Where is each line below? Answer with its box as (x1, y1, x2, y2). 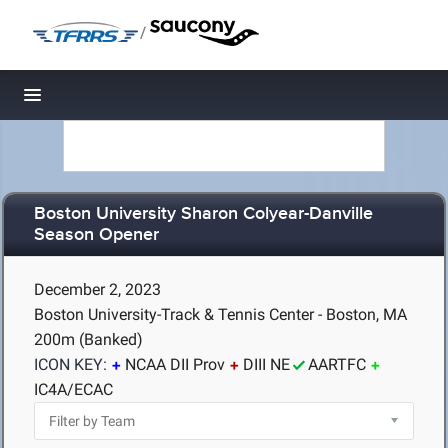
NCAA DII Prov (125, 355, 225, 374)
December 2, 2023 (34, 280, 161, 299)
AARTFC (308, 355, 366, 374)
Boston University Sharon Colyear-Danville (34, 203, 373, 226)
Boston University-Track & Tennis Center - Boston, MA (34, 305, 407, 324)
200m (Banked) (34, 330, 143, 349)
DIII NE (243, 355, 290, 374)
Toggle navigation (33, 90, 168, 111)
